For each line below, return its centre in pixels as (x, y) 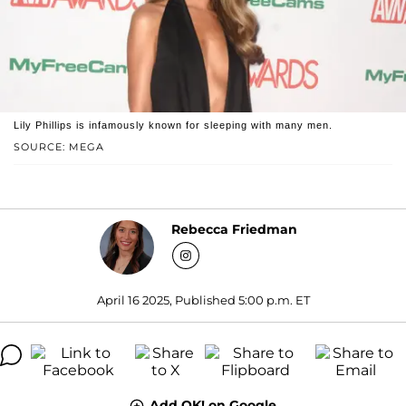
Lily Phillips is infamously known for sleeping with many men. (173, 125)
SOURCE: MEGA (59, 146)
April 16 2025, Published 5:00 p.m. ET (203, 300)
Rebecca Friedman (234, 230)
